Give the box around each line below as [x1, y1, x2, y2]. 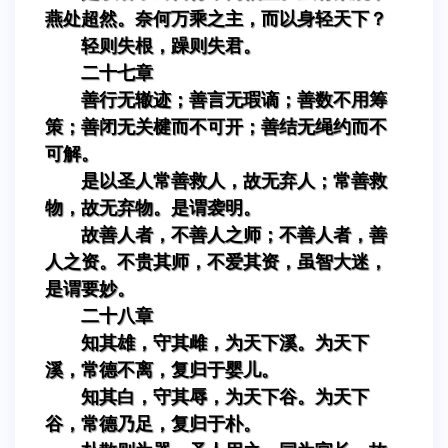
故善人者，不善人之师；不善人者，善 [81, 224, 387, 245]
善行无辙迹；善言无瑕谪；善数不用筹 [81, 89, 387, 110]
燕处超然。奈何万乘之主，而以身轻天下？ [45, 8, 387, 29]
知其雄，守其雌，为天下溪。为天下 [81, 332, 369, 353]
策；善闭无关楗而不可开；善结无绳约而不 [45, 116, 387, 137]
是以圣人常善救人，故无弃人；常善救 [81, 170, 387, 191]
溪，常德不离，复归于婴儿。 [45, 359, 279, 380]
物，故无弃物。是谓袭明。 [45, 197, 261, 218]
